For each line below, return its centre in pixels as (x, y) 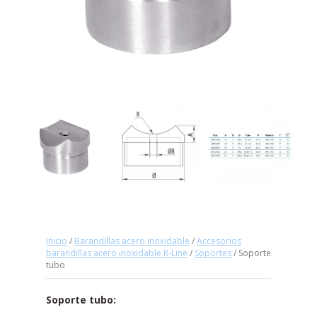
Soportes (213, 253)
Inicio (57, 241)
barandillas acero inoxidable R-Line (117, 253)
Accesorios (219, 241)
